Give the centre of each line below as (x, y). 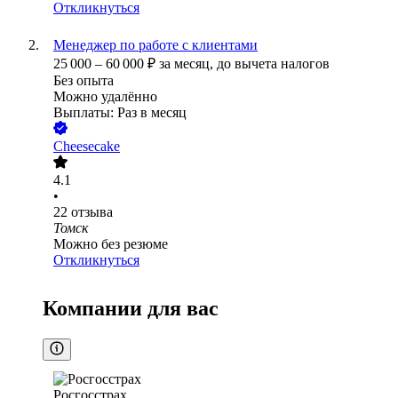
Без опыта (84, 81)
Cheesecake (87, 147)
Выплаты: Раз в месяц (120, 113)
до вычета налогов (273, 64)
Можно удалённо (105, 97)
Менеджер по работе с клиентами (155, 45)
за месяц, (188, 64)
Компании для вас (131, 309)
